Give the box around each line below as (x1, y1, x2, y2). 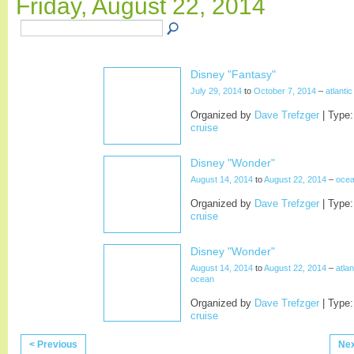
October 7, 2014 (254, 85, 316, 96)
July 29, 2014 (190, 85, 242, 96)
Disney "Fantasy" (190, 67, 276, 81)
